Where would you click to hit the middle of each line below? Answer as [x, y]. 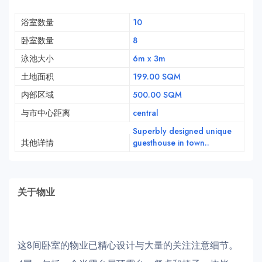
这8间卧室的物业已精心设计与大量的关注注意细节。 [128, 246]
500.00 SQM [157, 95]
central [145, 113]
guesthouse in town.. [171, 143]
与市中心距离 [46, 113]
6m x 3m [149, 59]
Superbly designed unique [182, 131]
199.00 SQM [156, 77]
